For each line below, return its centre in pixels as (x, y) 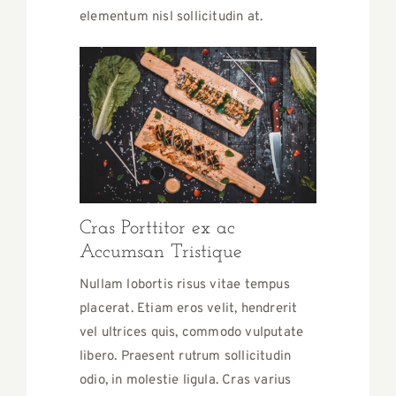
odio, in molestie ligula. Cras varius (186, 380)
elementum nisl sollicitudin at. (171, 18)
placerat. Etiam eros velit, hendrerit (189, 308)
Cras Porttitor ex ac (157, 228)
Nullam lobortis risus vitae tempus (185, 285)
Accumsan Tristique (161, 252)
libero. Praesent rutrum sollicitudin (186, 356)
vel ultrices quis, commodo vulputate (192, 332)
